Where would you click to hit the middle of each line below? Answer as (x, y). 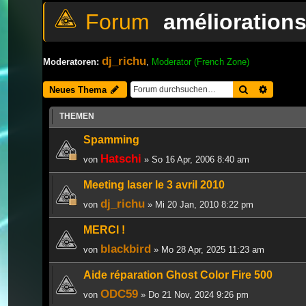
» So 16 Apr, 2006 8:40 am (195, 159)
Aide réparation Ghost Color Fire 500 (178, 275)
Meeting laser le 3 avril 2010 (154, 184)
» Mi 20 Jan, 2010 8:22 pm (199, 204)
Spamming (111, 139)
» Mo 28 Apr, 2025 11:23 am (208, 249)
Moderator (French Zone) (200, 61)
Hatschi (121, 158)
